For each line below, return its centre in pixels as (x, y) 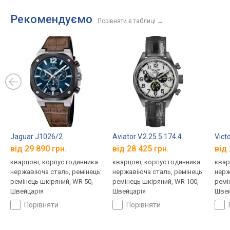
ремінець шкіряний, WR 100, (155, 182)
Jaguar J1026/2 (36, 137)
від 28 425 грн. (140, 149)
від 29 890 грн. (39, 149)
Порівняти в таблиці (127, 21)
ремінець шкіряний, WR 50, (52, 182)
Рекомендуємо (51, 19)
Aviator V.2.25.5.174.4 (147, 137)
